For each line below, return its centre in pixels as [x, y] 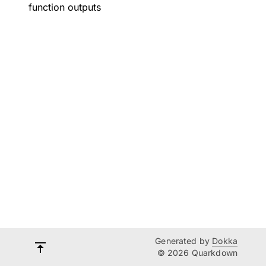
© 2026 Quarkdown [197, 253]
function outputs [65, 7]
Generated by [184, 241]
